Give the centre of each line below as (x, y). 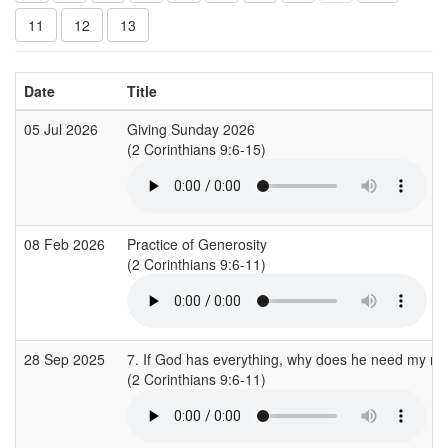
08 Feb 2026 (66, 243)
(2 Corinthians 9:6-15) (198, 148)
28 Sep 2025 (66, 358)
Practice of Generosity (197, 243)
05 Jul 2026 (63, 128)
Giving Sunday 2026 (191, 128)
